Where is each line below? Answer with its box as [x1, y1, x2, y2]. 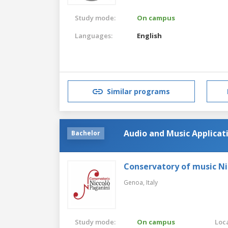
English [137, 31, 162, 40]
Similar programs [107, 87, 170, 97]
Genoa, [124, 178, 146, 187]
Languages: [75, 31, 112, 40]
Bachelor [71, 128, 100, 137]
